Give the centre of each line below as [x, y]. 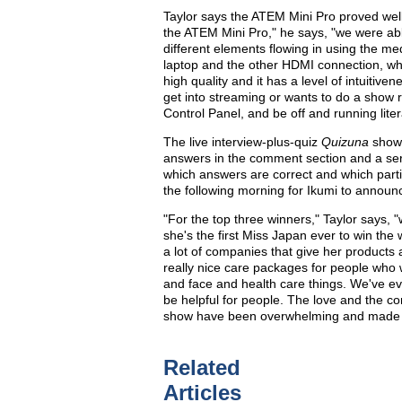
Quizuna [345, 142]
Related [202, 367]
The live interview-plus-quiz [242, 142]
